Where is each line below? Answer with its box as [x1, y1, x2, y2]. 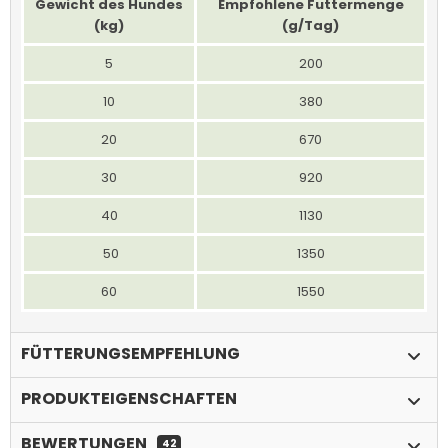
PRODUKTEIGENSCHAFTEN [21, 386, 237, 410]
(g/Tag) [282, 15, 339, 35]
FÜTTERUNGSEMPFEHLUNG [21, 341, 240, 365]
